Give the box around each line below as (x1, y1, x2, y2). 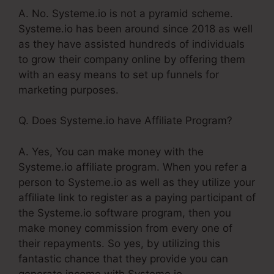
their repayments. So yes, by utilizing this (18, 237, 220, 250)
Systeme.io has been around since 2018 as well (18, 22, 253, 35)
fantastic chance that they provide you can (18, 252, 228, 265)
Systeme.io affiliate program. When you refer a (18, 160, 247, 173)
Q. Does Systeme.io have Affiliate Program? (18, 114, 232, 127)
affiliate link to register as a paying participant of (18, 191, 256, 204)
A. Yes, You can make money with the (18, 145, 204, 158)
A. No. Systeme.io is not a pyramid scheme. (18, 7, 233, 20)
